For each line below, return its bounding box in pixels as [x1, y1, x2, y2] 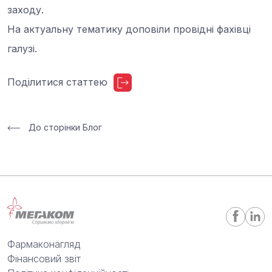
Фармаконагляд [7, 237, 80, 250]
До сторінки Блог [26, 122, 102, 132]
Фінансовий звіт [7, 252, 81, 265]
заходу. [7, 4, 44, 16]
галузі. [7, 42, 37, 55]
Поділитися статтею [7, 76, 107, 88]
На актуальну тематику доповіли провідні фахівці [7, 23, 251, 35]
